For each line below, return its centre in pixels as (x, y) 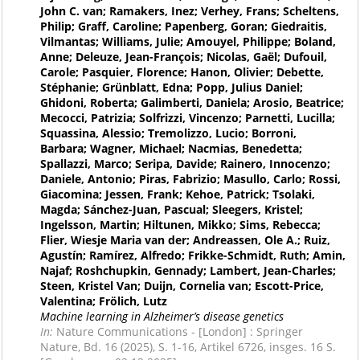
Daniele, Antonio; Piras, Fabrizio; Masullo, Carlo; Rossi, (190, 179)
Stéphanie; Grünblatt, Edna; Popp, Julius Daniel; (171, 88)
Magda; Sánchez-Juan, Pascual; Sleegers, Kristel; (171, 210)
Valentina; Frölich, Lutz (103, 301)
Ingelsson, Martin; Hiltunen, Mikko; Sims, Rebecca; (180, 225)
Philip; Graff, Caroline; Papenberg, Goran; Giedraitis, (183, 27)
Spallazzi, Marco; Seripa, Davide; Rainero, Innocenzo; (185, 164)
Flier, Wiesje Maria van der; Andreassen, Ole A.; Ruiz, (185, 240)
